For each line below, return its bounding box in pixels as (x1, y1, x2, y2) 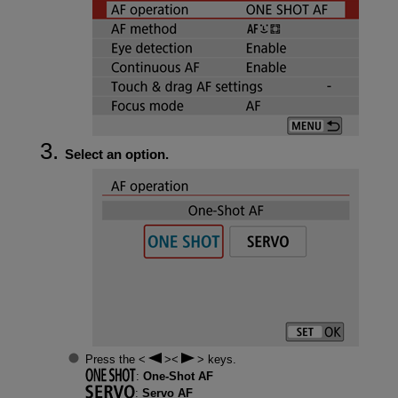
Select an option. (64, 147, 169, 163)
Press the (84, 352, 139, 366)
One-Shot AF (142, 369, 213, 383)
